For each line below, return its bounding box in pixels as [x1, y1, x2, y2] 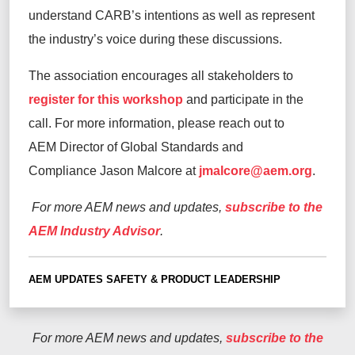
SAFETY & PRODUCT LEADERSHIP [106, 273, 281, 285]
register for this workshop [29, 92, 183, 106]
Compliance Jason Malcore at [29, 163, 199, 177]
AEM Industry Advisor [29, 223, 160, 238]
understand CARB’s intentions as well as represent [29, 8, 315, 22]
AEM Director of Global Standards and [29, 139, 243, 154]
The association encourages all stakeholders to [29, 68, 293, 82]
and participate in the [186, 92, 303, 106]
